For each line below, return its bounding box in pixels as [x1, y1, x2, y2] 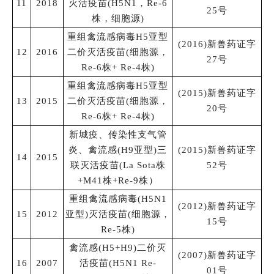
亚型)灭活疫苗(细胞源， [65, 209, 171, 219]
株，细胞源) [91, 13, 144, 23]
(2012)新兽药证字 [177, 201, 256, 211]
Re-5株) [100, 224, 135, 234]
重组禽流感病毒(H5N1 [68, 193, 167, 204]
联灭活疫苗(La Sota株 [70, 160, 166, 170]
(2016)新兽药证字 [177, 39, 256, 49]
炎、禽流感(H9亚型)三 [68, 144, 167, 155]
